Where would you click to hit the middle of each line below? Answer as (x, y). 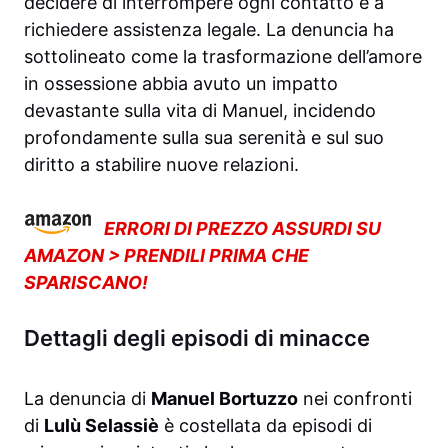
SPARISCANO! (86, 282)
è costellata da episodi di (265, 425)
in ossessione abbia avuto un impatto (181, 83)
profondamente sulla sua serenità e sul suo (204, 137)
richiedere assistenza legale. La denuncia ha (209, 29)
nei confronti (355, 398)
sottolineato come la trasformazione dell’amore (223, 56)
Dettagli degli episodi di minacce (197, 337)
